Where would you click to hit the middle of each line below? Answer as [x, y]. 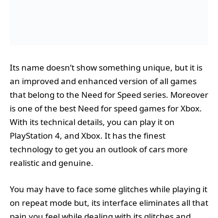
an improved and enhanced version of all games [103, 81]
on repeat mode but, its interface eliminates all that [109, 202]
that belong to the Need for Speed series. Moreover [109, 94]
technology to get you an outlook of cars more [99, 149]
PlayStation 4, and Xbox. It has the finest [88, 135]
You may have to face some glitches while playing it [109, 189]
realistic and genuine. [52, 163]
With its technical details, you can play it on [92, 122]
